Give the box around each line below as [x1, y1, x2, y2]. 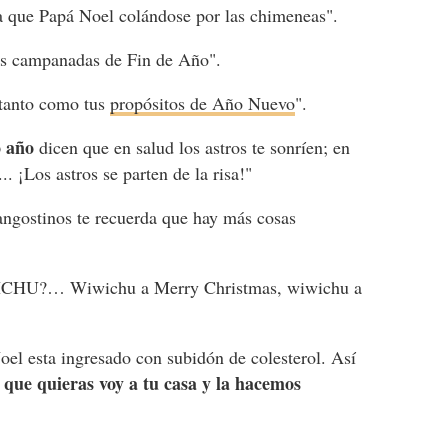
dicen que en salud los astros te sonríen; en [34, 134, 351, 159]
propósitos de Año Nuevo [110, 90, 296, 115]
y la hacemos [202, 369, 302, 396]
